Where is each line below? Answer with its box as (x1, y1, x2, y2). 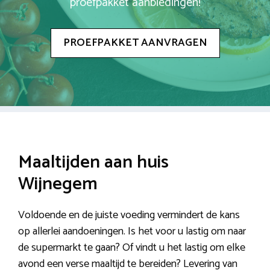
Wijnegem (18, 169, 98, 199)
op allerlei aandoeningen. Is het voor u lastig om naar (18, 222, 246, 241)
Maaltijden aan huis (18, 148, 169, 178)
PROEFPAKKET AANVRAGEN (63, 34, 207, 52)
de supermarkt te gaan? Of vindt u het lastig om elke (18, 239, 245, 257)
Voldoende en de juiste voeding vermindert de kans (18, 206, 240, 225)
